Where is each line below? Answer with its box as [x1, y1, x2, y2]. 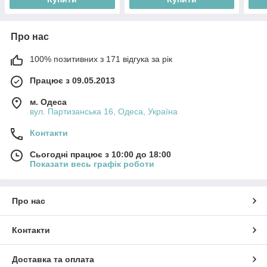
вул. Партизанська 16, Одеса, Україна [30, 106, 178, 116]
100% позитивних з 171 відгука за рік [30, 54, 172, 64]
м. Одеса [30, 97, 67, 107]
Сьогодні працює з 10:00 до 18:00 [30, 149, 171, 159]
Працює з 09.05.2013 [30, 75, 115, 85]
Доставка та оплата [12, 254, 94, 264]
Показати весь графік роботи [30, 159, 154, 169]
